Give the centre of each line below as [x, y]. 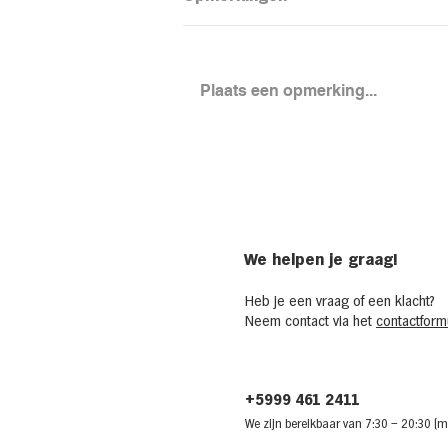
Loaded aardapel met [300, 148]
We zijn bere [276, 424]
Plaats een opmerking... [288, 90]
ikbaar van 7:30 [349, 424]
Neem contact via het [310, 321]
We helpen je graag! [320, 260]
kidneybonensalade [292, 166]
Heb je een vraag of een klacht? [340, 301]
